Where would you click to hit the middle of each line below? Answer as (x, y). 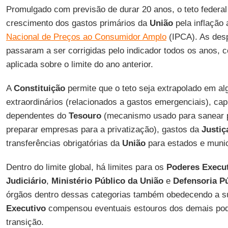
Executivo (26, 208)
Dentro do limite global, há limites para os (86, 167)
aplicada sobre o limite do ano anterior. (79, 64)
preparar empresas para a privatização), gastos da (102, 130)
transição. (25, 222)
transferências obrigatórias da (63, 143)
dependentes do (37, 116)
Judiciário (26, 181)
